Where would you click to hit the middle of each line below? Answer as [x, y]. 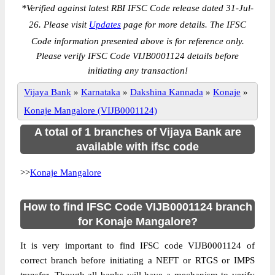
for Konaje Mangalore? [137, 222]
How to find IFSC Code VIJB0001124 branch [137, 207]
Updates [105, 25]
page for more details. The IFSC [184, 25]
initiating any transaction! [137, 71]
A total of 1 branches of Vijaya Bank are [137, 132]
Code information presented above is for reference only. [137, 41]
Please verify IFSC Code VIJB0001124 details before [137, 56]
